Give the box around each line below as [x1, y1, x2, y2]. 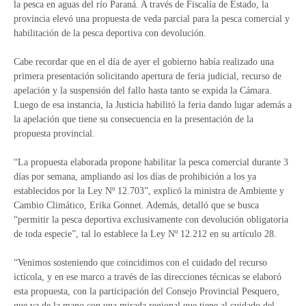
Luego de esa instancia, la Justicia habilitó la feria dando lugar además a [14, 100, 292, 110]
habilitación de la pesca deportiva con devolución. [14, 28, 206, 38]
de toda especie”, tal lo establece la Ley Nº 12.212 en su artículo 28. [14, 229, 277, 239]
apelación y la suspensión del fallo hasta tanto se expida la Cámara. [14, 85, 272, 96]
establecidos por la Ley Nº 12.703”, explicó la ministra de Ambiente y [14, 186, 284, 196]
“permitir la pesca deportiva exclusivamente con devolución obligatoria [14, 214, 288, 225]
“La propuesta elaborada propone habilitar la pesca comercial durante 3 [14, 157, 288, 167]
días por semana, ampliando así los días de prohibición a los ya [14, 171, 256, 182]
